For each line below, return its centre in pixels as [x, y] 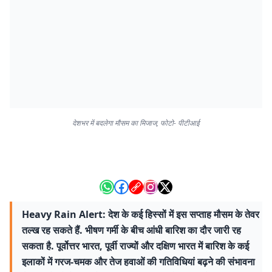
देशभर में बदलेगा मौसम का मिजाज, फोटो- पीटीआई [136, 123]
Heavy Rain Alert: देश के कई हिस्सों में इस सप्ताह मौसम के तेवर [141, 214]
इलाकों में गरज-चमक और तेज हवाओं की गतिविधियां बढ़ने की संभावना [138, 262]
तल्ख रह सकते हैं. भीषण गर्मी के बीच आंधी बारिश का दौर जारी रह [131, 230]
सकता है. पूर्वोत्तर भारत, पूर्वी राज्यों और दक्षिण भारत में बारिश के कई [135, 246]
